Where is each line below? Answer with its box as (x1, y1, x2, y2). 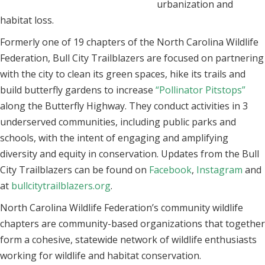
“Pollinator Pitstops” (156, 83, 245, 97)
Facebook (149, 163, 192, 177)
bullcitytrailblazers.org (11, 179, 111, 193)
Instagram (196, 163, 243, 177)
